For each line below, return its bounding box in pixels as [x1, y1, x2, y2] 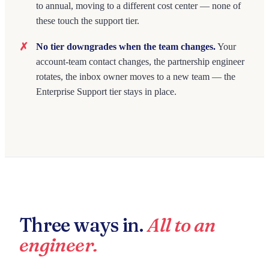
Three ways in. [19, 213, 148, 237]
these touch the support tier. [36, 16, 139, 26]
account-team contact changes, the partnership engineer [36, 56, 244, 67]
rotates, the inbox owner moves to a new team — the [36, 71, 235, 82]
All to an [147, 213, 216, 237]
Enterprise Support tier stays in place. [36, 86, 177, 97]
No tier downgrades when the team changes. [36, 41, 216, 52]
